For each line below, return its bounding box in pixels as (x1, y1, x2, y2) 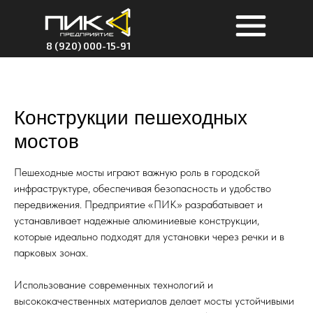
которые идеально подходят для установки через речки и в (14, 230, 284, 243)
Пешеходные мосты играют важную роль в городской (14, 166, 260, 179)
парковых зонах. (14, 246, 88, 259)
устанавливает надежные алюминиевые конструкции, (14, 214, 259, 227)
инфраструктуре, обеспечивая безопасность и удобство (14, 182, 271, 195)
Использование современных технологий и (14, 278, 213, 291)
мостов (14, 131, 79, 152)
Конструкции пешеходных (14, 107, 247, 129)
